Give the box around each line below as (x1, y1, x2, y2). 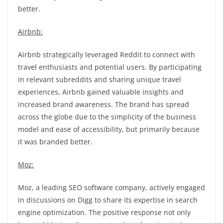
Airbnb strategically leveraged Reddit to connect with (18, 50, 195, 59)
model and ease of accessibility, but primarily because (18, 124, 200, 134)
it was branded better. (18, 137, 93, 146)
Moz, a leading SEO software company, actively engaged (18, 183, 205, 192)
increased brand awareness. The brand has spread (18, 100, 189, 109)
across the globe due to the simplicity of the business (18, 112, 196, 121)
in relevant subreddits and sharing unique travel (18, 75, 181, 84)
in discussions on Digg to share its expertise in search (18, 195, 198, 205)
